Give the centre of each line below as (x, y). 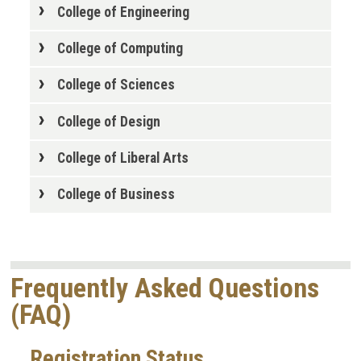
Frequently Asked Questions (165, 288)
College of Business (116, 195)
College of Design (108, 121)
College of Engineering (123, 12)
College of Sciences (116, 85)
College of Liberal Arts (122, 158)
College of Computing (120, 48)
